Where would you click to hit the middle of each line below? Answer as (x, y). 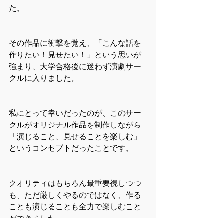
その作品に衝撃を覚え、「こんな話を (75, 43)
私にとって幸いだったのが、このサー (75, 113)
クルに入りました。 (44, 78)
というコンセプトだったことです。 (71, 148)
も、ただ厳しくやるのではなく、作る (75, 195)
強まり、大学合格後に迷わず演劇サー (75, 67)
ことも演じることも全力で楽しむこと (75, 207)
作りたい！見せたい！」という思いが (75, 55)
